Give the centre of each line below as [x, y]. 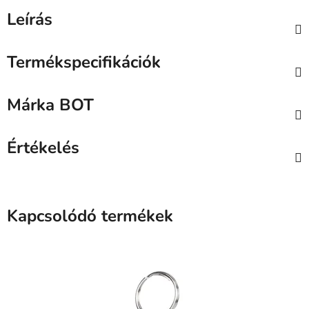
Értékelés [43, 148]
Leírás [30, 20]
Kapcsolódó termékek [90, 216]
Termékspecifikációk [84, 62]
